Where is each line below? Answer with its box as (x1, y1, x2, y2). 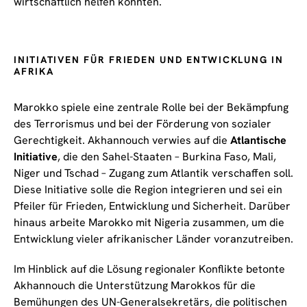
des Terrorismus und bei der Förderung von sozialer (14, 116, 271, 131)
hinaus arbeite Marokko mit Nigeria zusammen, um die (14, 214, 284, 230)
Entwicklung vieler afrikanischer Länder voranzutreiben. (14, 231, 293, 246)
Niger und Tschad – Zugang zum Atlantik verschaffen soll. (14, 165, 293, 180)
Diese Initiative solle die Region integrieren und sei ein (14, 182, 282, 197)
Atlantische (230, 132, 286, 147)
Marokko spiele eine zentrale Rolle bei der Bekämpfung (14, 99, 288, 114)
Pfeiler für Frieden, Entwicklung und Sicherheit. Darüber (14, 198, 291, 213)
